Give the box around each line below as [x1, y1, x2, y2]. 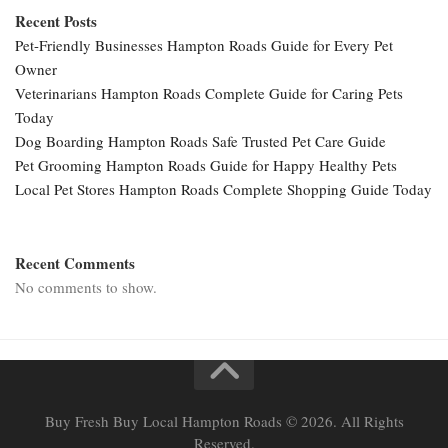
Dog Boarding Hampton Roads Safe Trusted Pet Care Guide [15, 131, 386, 152]
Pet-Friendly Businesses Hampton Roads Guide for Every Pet [15, 35, 393, 56]
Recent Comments [15, 252, 135, 275]
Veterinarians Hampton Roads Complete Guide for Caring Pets [15, 83, 403, 104]
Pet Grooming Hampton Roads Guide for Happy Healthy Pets [15, 155, 397, 176]
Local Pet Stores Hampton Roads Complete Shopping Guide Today [15, 179, 432, 200]
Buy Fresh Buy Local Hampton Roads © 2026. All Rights [44, 411, 404, 432]
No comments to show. [15, 277, 157, 298]
